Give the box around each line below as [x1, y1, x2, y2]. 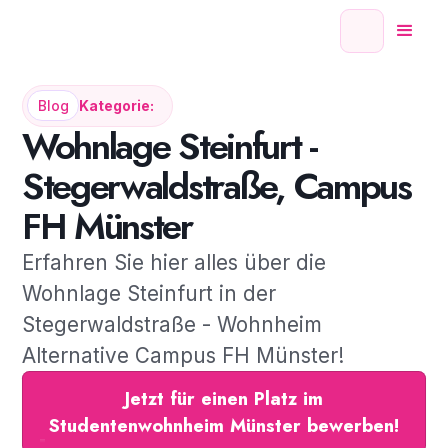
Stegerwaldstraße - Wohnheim [21, 312, 322, 338]
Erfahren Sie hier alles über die [21, 250, 326, 276]
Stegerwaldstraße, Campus [21, 160, 411, 214]
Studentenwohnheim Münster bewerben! [49, 411, 399, 439]
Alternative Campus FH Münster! [21, 343, 344, 369]
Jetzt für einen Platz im [125, 384, 323, 412]
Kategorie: [78, 97, 154, 114]
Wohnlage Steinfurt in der [21, 281, 276, 307]
